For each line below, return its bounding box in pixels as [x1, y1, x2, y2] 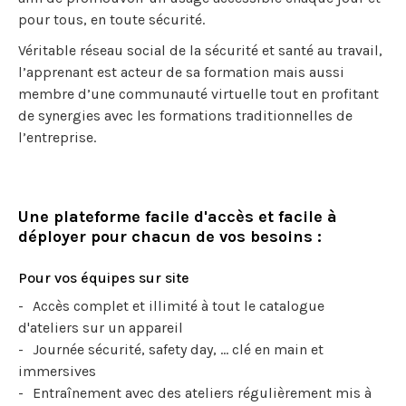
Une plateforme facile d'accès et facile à [18, 207, 337, 227]
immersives [18, 362, 96, 380]
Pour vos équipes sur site [18, 269, 189, 286]
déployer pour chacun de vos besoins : [18, 227, 322, 246]
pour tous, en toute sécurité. [18, 11, 208, 28]
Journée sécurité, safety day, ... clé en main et [33, 341, 324, 358]
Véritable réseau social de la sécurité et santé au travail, [18, 42, 382, 59]
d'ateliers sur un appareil [18, 319, 183, 336]
